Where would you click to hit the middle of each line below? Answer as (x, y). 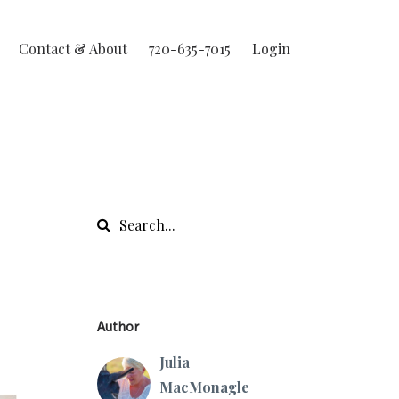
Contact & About (73, 49)
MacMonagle (204, 387)
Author (118, 326)
